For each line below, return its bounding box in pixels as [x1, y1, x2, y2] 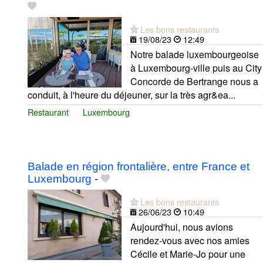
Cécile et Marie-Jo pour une [130, 247, 245, 261]
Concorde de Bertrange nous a [130, 74, 258, 88]
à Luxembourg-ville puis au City [130, 60, 262, 75]
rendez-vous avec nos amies [130, 234, 249, 248]
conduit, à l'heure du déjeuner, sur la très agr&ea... [28, 87, 235, 102]
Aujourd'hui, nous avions [130, 220, 233, 234]
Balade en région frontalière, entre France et [28, 160, 249, 173]
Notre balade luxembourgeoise [130, 47, 259, 61]
